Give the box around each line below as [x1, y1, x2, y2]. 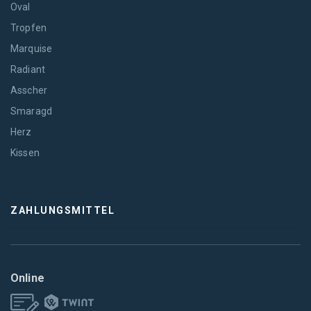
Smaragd [10, 105, 52, 117]
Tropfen [10, 22, 47, 33]
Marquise [10, 42, 53, 54]
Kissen [10, 146, 40, 158]
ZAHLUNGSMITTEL [10, 205, 115, 217]
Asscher [10, 84, 47, 96]
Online [10, 271, 44, 285]
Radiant [10, 63, 45, 75]
